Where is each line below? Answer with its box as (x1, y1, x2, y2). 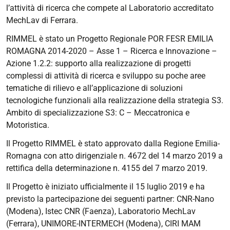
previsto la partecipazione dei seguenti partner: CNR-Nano (6, 194, 214, 204)
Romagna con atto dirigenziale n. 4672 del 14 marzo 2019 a (6, 150, 223, 161)
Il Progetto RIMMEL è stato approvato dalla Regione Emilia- (6, 138, 220, 148)
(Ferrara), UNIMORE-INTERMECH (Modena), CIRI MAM (6, 218, 201, 228)
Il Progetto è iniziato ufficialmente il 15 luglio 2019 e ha (6, 181, 205, 191)
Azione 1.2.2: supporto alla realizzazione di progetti (6, 58, 191, 68)
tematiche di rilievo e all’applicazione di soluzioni (6, 83, 183, 93)
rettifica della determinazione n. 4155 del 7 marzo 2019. (6, 163, 207, 173)
